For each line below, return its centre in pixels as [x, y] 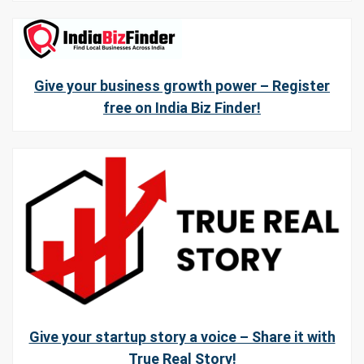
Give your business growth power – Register [182, 85]
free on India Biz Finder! [182, 107]
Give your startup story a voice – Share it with [182, 336]
